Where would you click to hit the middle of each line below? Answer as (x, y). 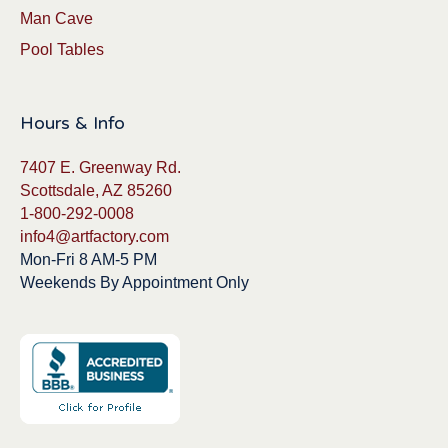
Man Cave (56, 19)
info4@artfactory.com (94, 237)
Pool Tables (62, 50)
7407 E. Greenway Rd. (100, 168)
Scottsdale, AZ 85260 (96, 191)
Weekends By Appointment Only (134, 283)
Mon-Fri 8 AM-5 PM (88, 260)
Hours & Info (72, 123)
